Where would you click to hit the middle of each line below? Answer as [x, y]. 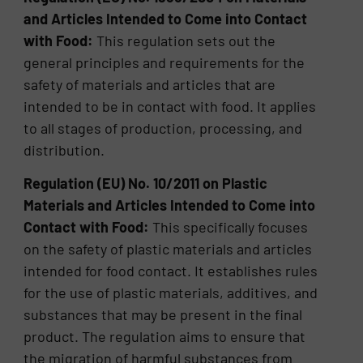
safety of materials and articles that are [150, 84]
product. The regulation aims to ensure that [165, 337]
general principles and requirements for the [164, 62]
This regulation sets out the [185, 40]
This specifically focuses [229, 227]
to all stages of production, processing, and [163, 128]
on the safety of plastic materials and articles [168, 249]
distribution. [64, 149]
